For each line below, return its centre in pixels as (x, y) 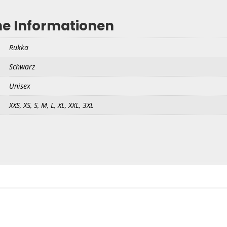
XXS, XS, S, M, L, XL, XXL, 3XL (51, 105)
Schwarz (22, 67)
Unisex (20, 86)
